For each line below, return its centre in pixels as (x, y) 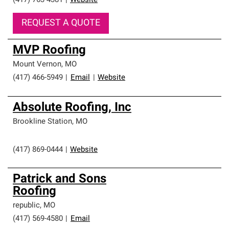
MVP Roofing (49, 51)
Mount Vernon (37, 65)
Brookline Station (42, 122)
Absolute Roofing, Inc (72, 108)
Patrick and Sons (60, 179)
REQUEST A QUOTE (61, 23)
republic (26, 206)
